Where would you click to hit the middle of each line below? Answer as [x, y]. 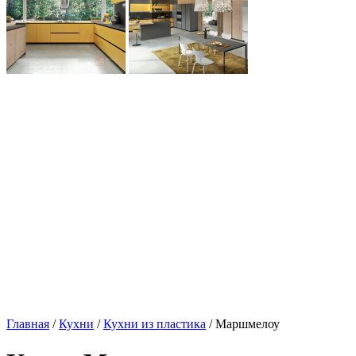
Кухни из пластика [155, 324]
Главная [28, 324]
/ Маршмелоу [243, 324]
